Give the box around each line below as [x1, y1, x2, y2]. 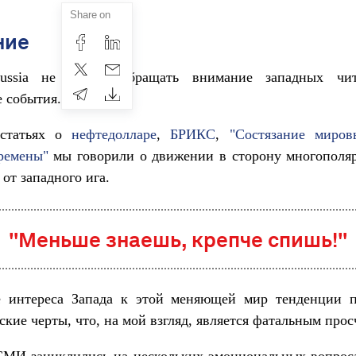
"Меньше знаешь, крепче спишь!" [9, 226, 347, 252]
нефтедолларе [72, 126, 157, 142]
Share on [70, 8, 110, 21]
